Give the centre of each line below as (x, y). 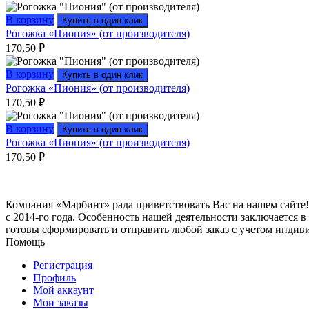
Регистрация (63, 265)
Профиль (54, 277)
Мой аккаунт (63, 290)
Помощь (25, 241)
